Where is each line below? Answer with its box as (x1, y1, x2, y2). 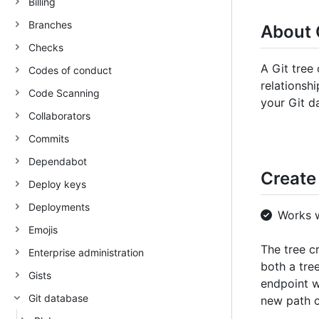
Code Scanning (28, 86, 100, 99)
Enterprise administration (28, 246, 144, 258)
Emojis (28, 223, 58, 236)
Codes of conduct (28, 63, 112, 76)
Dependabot (28, 155, 87, 167)
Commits (28, 132, 69, 145)
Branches (28, 18, 72, 31)
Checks (28, 41, 63, 53)
